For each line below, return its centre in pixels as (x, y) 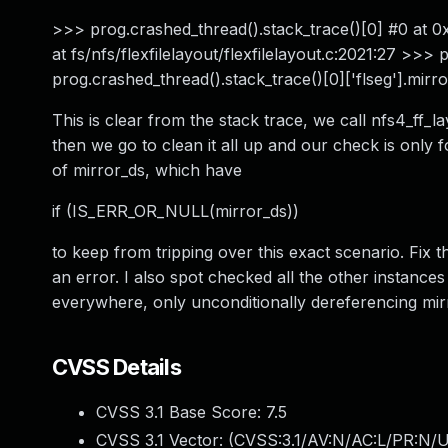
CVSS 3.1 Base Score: (181, 412)
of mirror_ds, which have (147, 170)
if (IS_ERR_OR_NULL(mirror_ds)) (175, 211)
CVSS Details (116, 367)
